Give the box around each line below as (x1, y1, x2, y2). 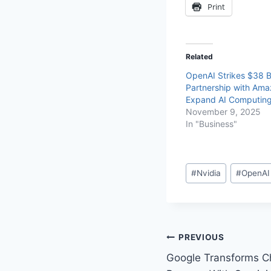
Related (186, 51, 213, 61)
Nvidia (197, 168, 221, 178)
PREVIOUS (178, 232, 224, 242)
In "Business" (186, 118, 237, 129)
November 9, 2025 (186, 106, 261, 117)
